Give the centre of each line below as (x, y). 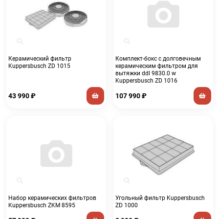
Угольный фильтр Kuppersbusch (160, 198)
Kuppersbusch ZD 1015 (39, 66)
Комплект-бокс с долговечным (158, 58)
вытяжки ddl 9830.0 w (145, 73)
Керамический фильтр (40, 58)
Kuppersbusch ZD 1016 (146, 80)
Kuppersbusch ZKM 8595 (42, 205)
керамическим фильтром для (156, 66)
